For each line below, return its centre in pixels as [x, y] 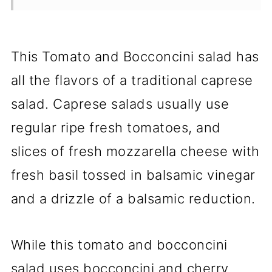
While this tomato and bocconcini [119, 244]
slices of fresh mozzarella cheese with [135, 151]
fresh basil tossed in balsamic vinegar [133, 175]
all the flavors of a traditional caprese [132, 80]
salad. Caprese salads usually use [120, 104]
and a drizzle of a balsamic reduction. [133, 198]
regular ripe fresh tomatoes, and [116, 127]
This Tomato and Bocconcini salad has [135, 56]
